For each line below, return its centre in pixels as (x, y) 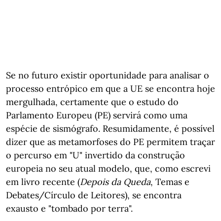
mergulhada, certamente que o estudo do (92, 102)
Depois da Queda (115, 182)
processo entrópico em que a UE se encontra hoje (110, 89)
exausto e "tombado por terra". (69, 208)
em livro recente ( (43, 182)
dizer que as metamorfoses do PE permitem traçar (110, 142)
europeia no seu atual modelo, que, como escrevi (108, 168)
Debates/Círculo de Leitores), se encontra (94, 195)
